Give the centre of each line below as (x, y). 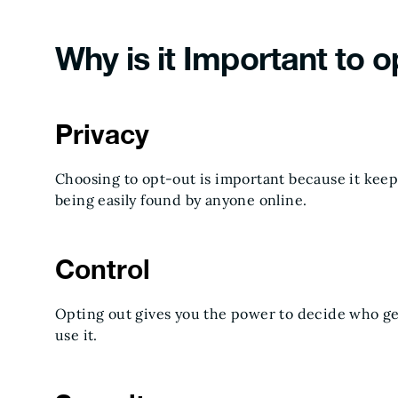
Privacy (102, 134)
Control (103, 269)
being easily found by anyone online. (181, 200)
